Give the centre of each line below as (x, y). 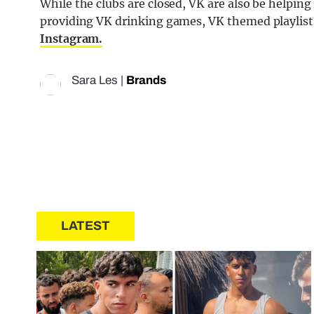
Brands (146, 81)
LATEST (86, 226)
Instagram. (71, 39)
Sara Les (95, 81)
